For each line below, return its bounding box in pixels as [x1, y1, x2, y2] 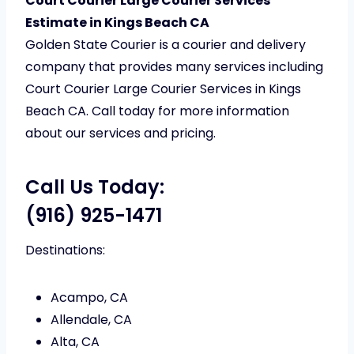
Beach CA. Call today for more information [25, 102, 289, 121]
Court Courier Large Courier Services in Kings [25, 80, 301, 99]
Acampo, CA [51, 288, 128, 307]
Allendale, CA [51, 311, 132, 330]
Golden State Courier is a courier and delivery [25, 36, 306, 55]
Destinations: [25, 241, 105, 260]
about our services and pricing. [25, 124, 216, 143]
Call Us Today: [25, 174, 164, 201]
